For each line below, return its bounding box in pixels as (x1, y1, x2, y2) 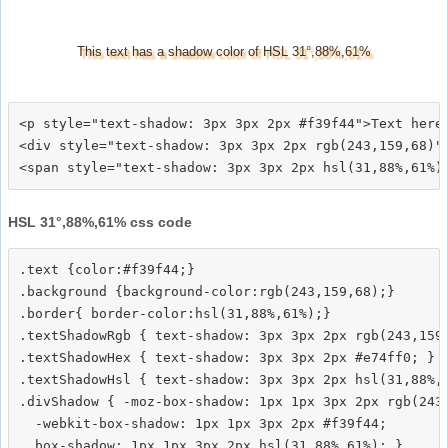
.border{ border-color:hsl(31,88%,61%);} (19, 305, 331, 321)
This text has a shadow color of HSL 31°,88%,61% (77, 43, 371, 59)
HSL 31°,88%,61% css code (8, 213, 192, 230)
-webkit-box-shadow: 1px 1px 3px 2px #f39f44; (19, 415, 387, 431)
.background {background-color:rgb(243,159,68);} (19, 283, 395, 299)
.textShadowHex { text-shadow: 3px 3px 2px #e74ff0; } (19, 349, 435, 365)
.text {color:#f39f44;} (19, 261, 195, 277)
